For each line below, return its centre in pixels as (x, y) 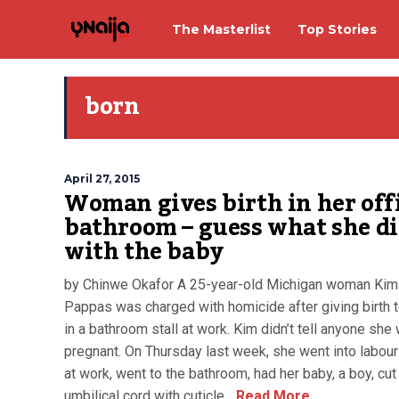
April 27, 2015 (102, 179)
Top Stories (337, 29)
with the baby (144, 252)
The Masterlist (221, 29)
